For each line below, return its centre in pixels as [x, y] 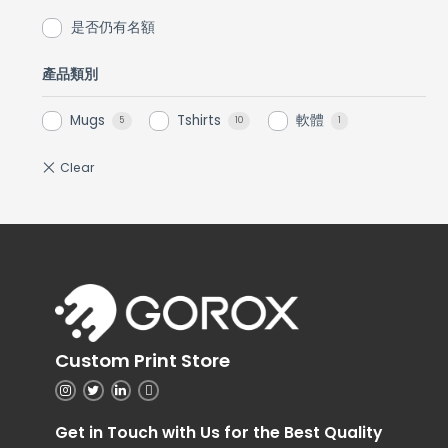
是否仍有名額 [113, 27]
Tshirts [201, 121]
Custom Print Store [142, 360]
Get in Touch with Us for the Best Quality [218, 432]
